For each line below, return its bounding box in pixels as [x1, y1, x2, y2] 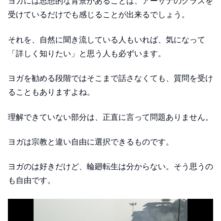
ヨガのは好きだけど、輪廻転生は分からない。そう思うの [8, 162, 213, 171]
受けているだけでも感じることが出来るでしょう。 [8, 10, 189, 19]
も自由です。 [8, 176, 55, 185]
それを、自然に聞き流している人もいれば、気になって [8, 35, 205, 44]
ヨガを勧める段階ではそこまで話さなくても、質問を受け [8, 74, 213, 83]
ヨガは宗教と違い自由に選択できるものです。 [8, 138, 174, 147]
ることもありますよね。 [8, 88, 95, 97]
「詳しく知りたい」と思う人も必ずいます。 [8, 49, 166, 58]
